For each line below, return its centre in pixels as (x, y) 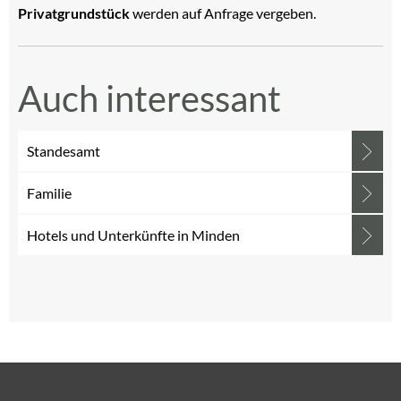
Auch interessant (149, 98)
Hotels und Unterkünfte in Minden (133, 235)
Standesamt (64, 151)
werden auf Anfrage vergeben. (224, 13)
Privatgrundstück (74, 13)
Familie (49, 193)
